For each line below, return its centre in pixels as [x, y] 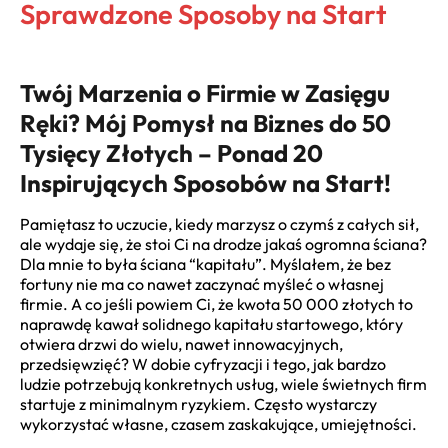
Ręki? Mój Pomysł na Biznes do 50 [205, 123]
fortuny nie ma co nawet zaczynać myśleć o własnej [202, 284]
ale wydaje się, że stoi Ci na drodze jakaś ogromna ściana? [223, 244]
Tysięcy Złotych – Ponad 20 [171, 153]
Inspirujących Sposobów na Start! [205, 183]
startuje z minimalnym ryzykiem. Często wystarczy [198, 404]
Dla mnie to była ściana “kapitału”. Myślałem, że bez [205, 264]
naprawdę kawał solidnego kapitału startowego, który [211, 324]
